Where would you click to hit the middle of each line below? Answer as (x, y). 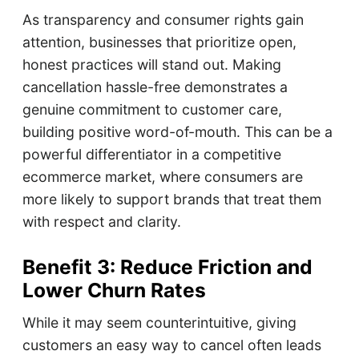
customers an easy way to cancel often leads (171, 345)
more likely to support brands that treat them (171, 200)
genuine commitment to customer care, (152, 110)
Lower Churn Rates (114, 290)
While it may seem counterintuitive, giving (159, 323)
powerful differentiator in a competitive (151, 155)
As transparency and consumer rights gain (163, 20)
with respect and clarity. (101, 222)
